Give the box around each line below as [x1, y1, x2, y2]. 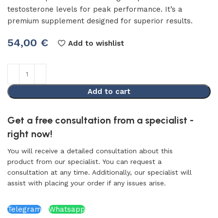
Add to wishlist [68, 38, 124, 48]
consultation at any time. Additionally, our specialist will [7, 168, 192, 176]
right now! [7, 128, 53, 140]
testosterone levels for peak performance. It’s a [7, 5, 182, 14]
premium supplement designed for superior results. [7, 17, 193, 25]
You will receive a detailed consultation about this [7, 147, 173, 155]
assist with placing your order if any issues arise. [7, 179, 166, 187]
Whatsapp [49, 205, 85, 214]
